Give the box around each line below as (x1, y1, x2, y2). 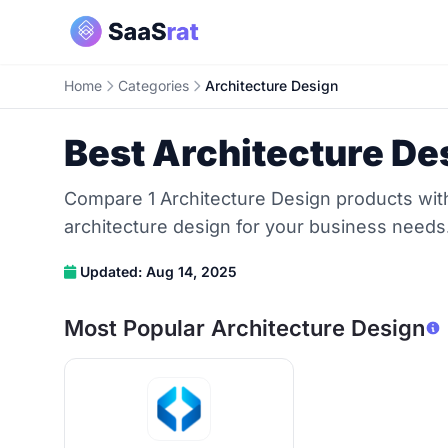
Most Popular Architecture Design (64, 315, 425, 341)
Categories (118, 77, 189, 94)
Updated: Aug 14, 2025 (80, 262, 237, 280)
